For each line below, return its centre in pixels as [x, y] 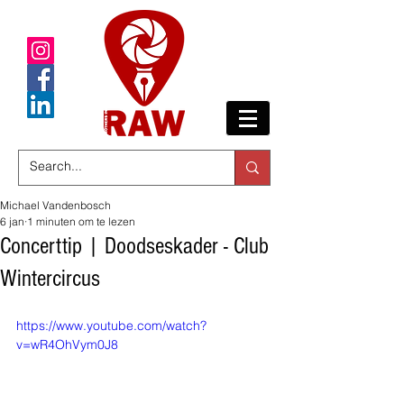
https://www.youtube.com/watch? [111, 326]
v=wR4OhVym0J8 [67, 344]
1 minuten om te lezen [81, 221]
